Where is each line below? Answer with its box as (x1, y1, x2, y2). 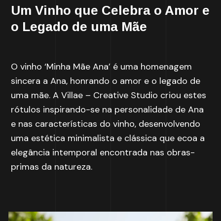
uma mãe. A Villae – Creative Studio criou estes (11, 89, 207, 101)
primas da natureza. (11, 161, 93, 173)
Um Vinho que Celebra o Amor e (11, 3, 210, 18)
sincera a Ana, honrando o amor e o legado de (11, 75, 201, 87)
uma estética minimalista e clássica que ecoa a (11, 132, 205, 144)
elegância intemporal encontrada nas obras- (11, 147, 195, 158)
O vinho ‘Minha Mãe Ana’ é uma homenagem (11, 61, 192, 73)
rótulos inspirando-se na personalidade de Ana (11, 104, 204, 115)
